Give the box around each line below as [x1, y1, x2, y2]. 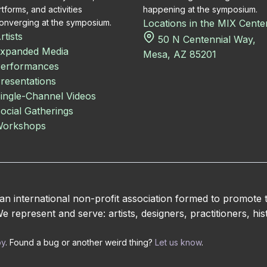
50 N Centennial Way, [155, 33, 256, 45]
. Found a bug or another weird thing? [5, 237, 155, 247]
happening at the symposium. [143, 4, 257, 14]
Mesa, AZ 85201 [143, 48, 216, 60]
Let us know [155, 237, 201, 247]
